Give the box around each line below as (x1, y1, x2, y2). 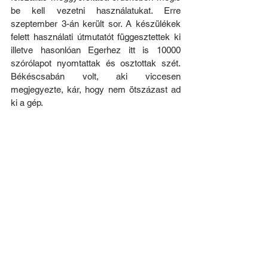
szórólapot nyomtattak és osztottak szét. (11, 58, 181, 69)
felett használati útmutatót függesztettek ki (11, 32, 181, 42)
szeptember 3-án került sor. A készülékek (11, 19, 181, 29)
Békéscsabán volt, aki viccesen (11, 71, 181, 82)
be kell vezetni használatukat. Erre (11, 5, 181, 16)
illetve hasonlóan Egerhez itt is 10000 (11, 45, 181, 56)
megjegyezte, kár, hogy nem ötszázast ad (11, 84, 181, 95)
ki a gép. (11, 98, 43, 108)
